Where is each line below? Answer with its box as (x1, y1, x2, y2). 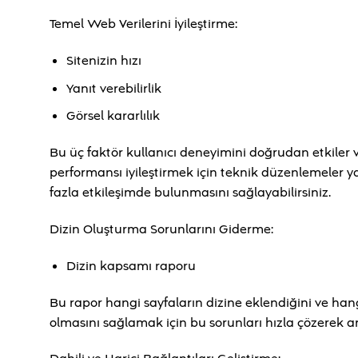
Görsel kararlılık (66, 107, 160, 125)
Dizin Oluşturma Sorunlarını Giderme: (50, 221, 273, 239)
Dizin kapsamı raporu (66, 257, 196, 275)
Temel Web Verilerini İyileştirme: (50, 15, 237, 34)
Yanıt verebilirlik (66, 79, 161, 97)
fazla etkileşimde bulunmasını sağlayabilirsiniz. (50, 184, 331, 202)
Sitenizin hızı (66, 52, 141, 70)
